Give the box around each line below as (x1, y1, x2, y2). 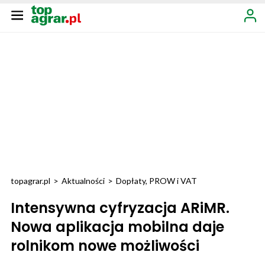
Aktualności (62, 176, 105, 186)
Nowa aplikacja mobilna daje (11, 217, 224, 237)
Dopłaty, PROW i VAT (116, 176, 197, 186)
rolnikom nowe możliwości (11, 236, 199, 256)
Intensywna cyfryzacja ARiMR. (11, 198, 230, 218)
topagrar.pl (11, 176, 50, 186)
